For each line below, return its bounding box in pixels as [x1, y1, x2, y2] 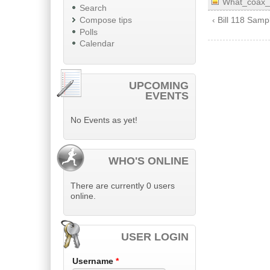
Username [72, 256, 116, 266]
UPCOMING [129, 79, 189, 92]
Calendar [79, 39, 115, 49]
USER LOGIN [121, 230, 189, 243]
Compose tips [79, 15, 132, 25]
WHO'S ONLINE [108, 155, 189, 168]
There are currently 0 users [71, 181, 175, 190]
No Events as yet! [71, 116, 137, 125]
